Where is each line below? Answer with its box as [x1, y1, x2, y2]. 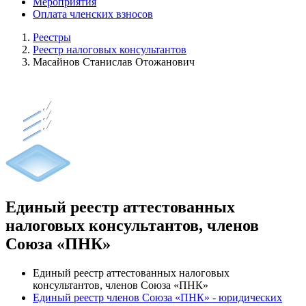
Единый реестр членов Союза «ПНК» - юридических [33, 291, 282, 303]
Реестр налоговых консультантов [33, 44, 186, 55]
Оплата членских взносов [33, 8, 153, 20]
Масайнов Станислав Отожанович [33, 56, 195, 68]
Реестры [33, 31, 71, 43]
